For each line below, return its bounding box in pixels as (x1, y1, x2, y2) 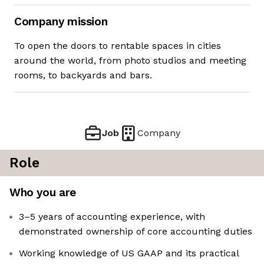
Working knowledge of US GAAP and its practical (19, 247, 239, 259)
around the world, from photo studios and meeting (14, 55, 246, 67)
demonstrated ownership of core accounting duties (19, 226, 252, 237)
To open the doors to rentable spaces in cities (14, 40, 221, 52)
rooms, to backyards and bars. (14, 70, 152, 81)
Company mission (14, 15, 108, 29)
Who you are (9, 186, 76, 200)
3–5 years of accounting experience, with (19, 211, 205, 223)
